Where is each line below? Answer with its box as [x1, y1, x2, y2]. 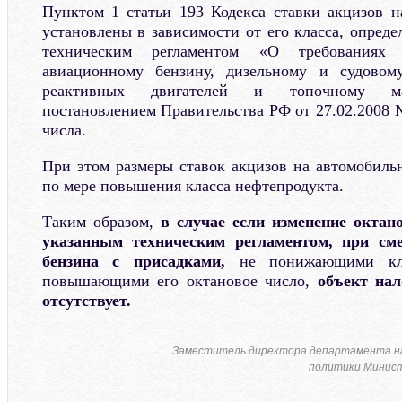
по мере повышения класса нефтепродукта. [41, 176, 344, 195]
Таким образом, [41, 212, 161, 231]
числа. [41, 120, 86, 139]
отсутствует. [41, 291, 131, 310]
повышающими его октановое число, [41, 271, 310, 290]
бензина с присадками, [41, 251, 225, 270]
